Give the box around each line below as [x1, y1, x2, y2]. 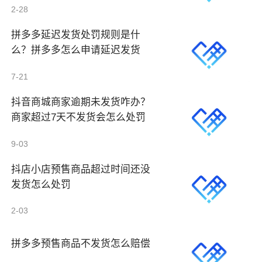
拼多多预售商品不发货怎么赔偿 [11, 238, 151, 250]
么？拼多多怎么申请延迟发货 [11, 44, 141, 56]
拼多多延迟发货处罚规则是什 [11, 29, 141, 41]
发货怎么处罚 [11, 178, 71, 190]
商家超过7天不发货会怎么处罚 [11, 112, 146, 123]
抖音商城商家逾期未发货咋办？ [11, 96, 151, 108]
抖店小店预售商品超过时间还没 [11, 163, 151, 175]
